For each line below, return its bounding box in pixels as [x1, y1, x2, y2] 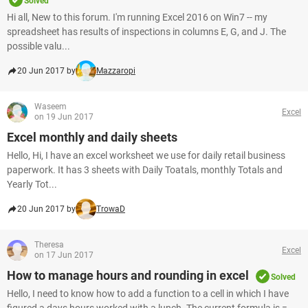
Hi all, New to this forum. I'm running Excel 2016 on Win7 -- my [7, 12, 267, 23]
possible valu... [7, 41, 70, 52]
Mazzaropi [96, 66, 135, 76]
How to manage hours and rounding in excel [7, 268, 249, 283]
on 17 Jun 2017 [34, 250, 93, 260]
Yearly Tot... [7, 179, 57, 190]
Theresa [34, 240, 64, 250]
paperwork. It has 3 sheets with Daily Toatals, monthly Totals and [7, 164, 283, 175]
